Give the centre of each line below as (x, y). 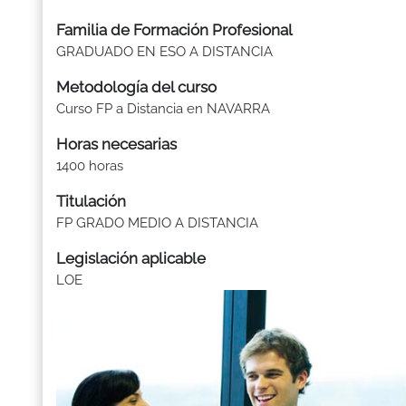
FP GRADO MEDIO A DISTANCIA (157, 223)
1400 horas (90, 166)
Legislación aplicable (131, 258)
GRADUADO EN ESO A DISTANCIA (164, 52)
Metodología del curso (136, 87)
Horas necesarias (116, 144)
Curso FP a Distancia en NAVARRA (163, 109)
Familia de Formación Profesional (174, 30)
